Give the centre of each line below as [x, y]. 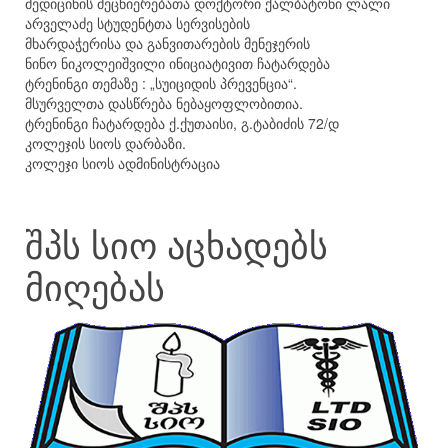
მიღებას [95, 285]
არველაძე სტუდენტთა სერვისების [137, 22]
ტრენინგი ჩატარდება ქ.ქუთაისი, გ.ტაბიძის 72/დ [182, 122]
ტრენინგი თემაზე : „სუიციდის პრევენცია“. [161, 82]
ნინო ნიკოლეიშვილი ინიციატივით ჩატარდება [177, 62]
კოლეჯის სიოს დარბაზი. [105, 142]
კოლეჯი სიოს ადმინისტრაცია [122, 162]
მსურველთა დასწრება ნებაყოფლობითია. [166, 102]
